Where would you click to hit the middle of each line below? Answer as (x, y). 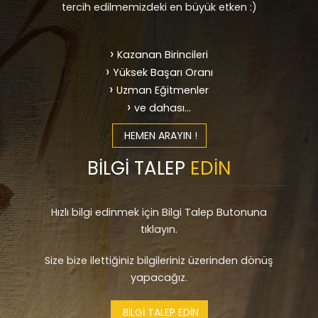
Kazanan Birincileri (163, 55)
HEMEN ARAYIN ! (159, 136)
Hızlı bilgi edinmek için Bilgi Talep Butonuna (159, 212)
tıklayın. (159, 229)
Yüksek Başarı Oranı (163, 72)
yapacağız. (159, 278)
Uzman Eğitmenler (163, 90)
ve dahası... (163, 108)
